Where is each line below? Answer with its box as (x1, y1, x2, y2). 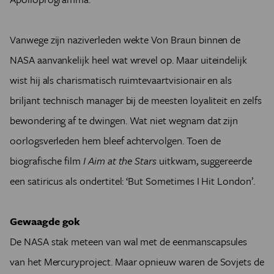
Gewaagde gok (10, 213, 81, 229)
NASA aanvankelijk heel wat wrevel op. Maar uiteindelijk (10, 52, 248, 67)
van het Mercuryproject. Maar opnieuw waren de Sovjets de (10, 254, 264, 269)
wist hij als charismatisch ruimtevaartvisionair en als (10, 72, 232, 87)
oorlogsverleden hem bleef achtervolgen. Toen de (10, 133, 221, 148)
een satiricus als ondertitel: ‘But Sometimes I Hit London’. (10, 173, 260, 188)
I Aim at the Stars (83, 153, 157, 168)
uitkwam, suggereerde (157, 153, 252, 168)
